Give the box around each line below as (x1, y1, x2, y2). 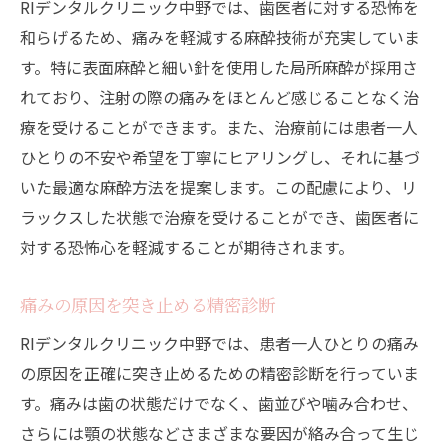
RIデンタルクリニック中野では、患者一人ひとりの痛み (20, 331, 419, 356)
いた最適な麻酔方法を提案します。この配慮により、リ (20, 175, 417, 200)
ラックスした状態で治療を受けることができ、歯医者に (20, 205, 419, 230)
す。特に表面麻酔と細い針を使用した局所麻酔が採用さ (20, 55, 418, 80)
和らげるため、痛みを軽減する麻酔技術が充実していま (20, 25, 420, 50)
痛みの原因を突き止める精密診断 (20, 292, 275, 318)
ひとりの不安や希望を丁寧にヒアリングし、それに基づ (20, 145, 420, 170)
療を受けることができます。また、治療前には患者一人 (20, 115, 418, 140)
